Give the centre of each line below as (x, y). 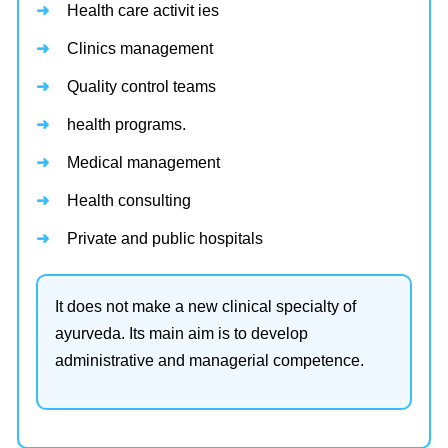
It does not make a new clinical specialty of (205, 306)
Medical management (143, 162)
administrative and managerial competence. (209, 360)
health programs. (126, 124)
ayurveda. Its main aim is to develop (181, 333)
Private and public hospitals (165, 238)
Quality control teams (141, 86)
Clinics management (140, 48)
